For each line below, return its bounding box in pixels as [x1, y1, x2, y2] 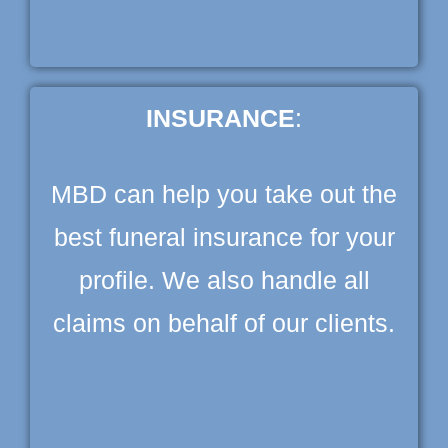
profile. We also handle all [78, 265, 370, 294]
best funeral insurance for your [53, 222, 395, 251]
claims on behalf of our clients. [53, 308, 395, 337]
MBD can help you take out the [51, 179, 397, 208]
